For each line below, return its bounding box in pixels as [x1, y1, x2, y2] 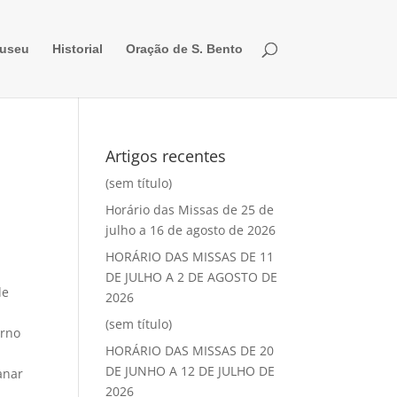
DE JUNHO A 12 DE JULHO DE [105, 362, 276, 379]
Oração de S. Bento [125, 42, 243, 56]
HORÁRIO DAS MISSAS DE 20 [105, 342, 275, 359]
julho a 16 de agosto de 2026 [105, 222, 276, 238]
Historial [51, 42, 103, 56]
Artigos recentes [105, 145, 227, 167]
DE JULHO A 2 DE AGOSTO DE [105, 269, 278, 285]
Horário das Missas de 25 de [105, 201, 275, 218]
